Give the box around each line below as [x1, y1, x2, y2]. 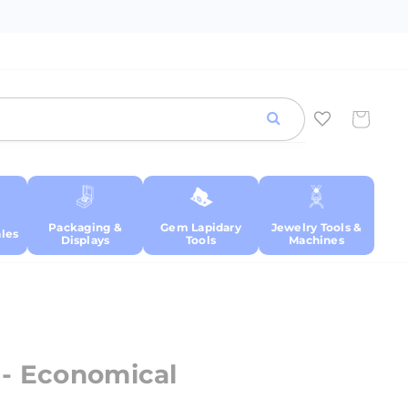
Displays [60, 234, 110, 247]
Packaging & [48, 221, 122, 234]
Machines [289, 234, 344, 247]
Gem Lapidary [160, 221, 241, 234]
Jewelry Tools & [270, 221, 362, 234]
